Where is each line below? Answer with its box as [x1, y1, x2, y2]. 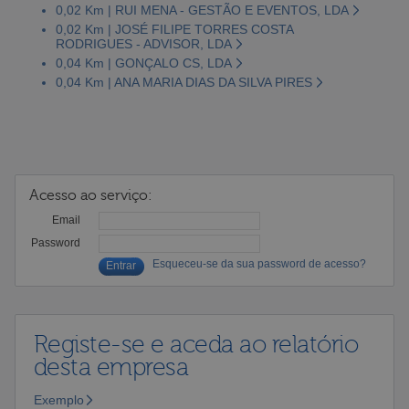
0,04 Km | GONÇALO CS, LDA [55, 55, 232, 70]
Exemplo [33, 392, 84, 407]
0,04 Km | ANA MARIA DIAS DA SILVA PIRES [55, 74, 312, 89]
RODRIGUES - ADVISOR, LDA [55, 36, 232, 51]
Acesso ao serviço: [28, 186, 152, 204]
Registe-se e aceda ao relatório [33, 330, 359, 359]
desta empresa [33, 352, 189, 382]
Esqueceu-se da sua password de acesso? [152, 257, 366, 269]
